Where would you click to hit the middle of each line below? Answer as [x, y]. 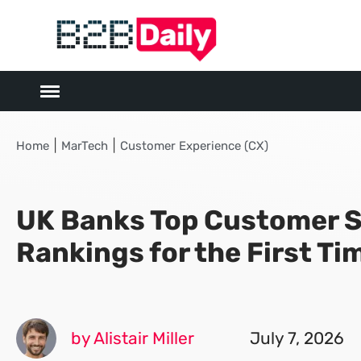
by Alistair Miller [133, 338]
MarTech [85, 146]
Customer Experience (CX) [194, 146]
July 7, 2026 [297, 338]
